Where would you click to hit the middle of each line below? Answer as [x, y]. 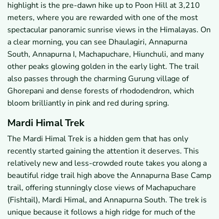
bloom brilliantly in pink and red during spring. [88, 103]
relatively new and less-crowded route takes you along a [107, 164]
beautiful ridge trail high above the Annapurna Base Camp [109, 176]
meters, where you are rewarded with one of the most [103, 18]
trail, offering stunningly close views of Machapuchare [102, 188]
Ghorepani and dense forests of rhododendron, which [101, 91]
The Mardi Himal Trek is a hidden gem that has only [98, 139]
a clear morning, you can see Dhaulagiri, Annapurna [97, 42]
